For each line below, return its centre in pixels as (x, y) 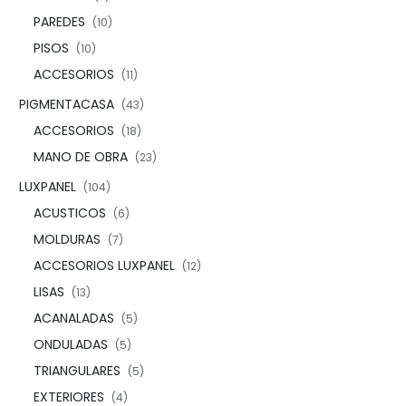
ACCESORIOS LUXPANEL (104, 266)
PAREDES (59, 22)
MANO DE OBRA (81, 157)
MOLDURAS (67, 239)
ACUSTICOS (70, 213)
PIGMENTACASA (67, 104)
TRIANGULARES (77, 371)
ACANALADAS (74, 318)
